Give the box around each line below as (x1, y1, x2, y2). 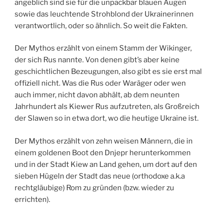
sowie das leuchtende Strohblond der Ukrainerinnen (15, 9, 194, 18)
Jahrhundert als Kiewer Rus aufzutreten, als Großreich (15, 102, 200, 111)
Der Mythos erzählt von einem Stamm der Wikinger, (15, 44, 192, 53)
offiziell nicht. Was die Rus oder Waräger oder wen (15, 79, 186, 88)
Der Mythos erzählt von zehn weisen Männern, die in (15, 136, 193, 145)
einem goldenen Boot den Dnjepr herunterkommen (15, 148, 191, 157)
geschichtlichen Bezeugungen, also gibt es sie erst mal (15, 67, 202, 76)
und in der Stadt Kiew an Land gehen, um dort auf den (15, 160, 197, 169)
